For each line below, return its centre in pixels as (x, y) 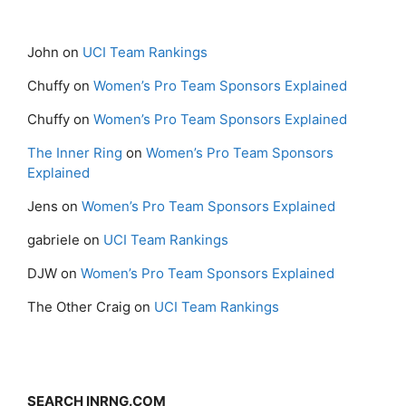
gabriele (53, 240)
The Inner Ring (75, 153)
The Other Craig (79, 307)
